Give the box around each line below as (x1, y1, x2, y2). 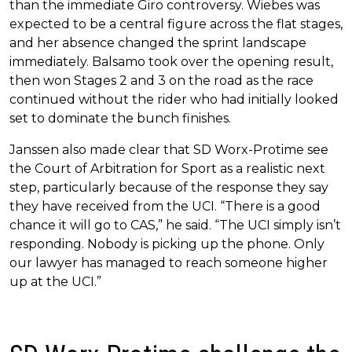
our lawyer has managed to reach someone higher (9, 255, 328, 270)
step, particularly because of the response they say (9, 179, 328, 195)
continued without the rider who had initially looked (9, 91, 339, 107)
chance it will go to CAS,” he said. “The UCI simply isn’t (9, 217, 341, 233)
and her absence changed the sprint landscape (9, 35, 306, 50)
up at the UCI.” (9, 273, 101, 289)
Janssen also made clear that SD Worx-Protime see (9, 141, 328, 157)
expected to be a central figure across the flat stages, (9, 16, 343, 31)
